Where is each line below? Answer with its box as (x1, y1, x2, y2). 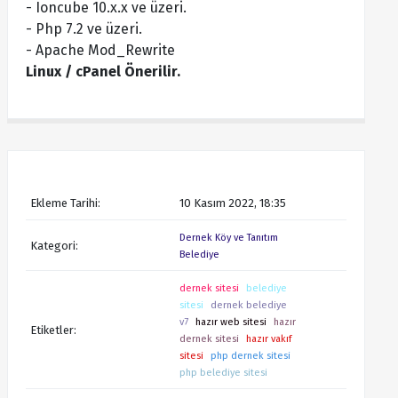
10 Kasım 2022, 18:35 (179, 196, 287, 210)
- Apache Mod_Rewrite (25, 42, 175, 59)
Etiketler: (29, 322, 76, 337)
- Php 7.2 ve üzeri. (25, 20, 142, 37)
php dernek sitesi (211, 350, 291, 362)
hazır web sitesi (195, 316, 267, 328)
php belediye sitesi (179, 367, 268, 378)
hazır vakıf (246, 333, 292, 345)
